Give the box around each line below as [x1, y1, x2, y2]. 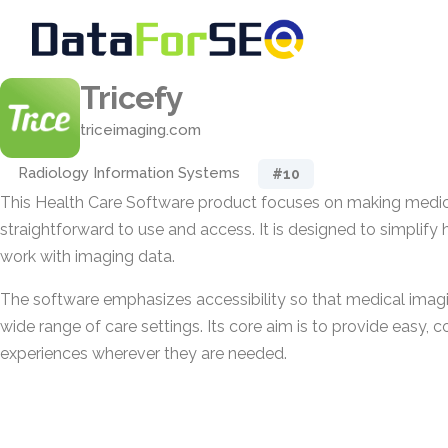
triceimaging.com [80, 121, 201, 139]
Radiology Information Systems [18, 164, 240, 182]
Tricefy [80, 79, 184, 116]
